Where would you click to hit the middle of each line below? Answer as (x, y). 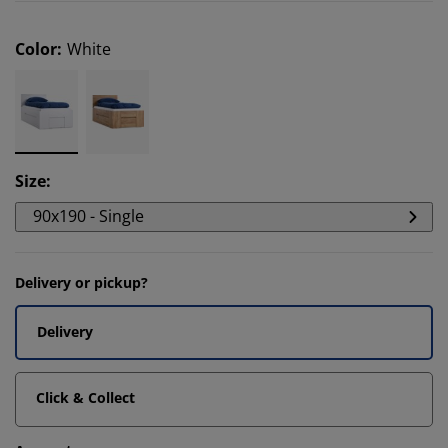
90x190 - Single (88, 216)
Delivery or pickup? (81, 282)
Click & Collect (85, 397)
